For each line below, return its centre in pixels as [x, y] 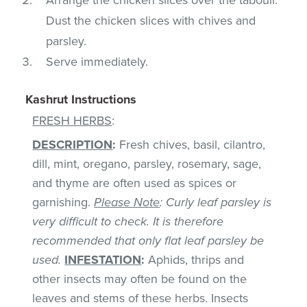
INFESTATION [103, 259]
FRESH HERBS [72, 120]
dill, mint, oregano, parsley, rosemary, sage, [147, 163]
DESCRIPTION [73, 144]
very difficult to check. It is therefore [128, 221]
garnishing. [63, 202]
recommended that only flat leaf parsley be [148, 240]
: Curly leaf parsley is [216, 202]
